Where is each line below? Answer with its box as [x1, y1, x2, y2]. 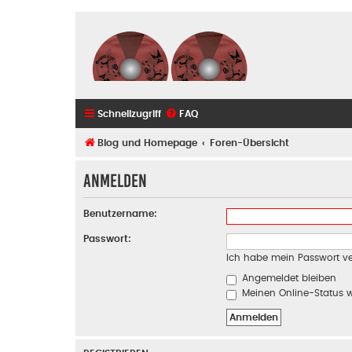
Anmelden [83, 170, 147, 191]
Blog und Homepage [97, 137, 197, 148]
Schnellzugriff [97, 108, 161, 119]
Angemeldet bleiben [238, 273, 336, 284]
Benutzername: [83, 209, 157, 219]
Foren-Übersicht [210, 137, 290, 148]
